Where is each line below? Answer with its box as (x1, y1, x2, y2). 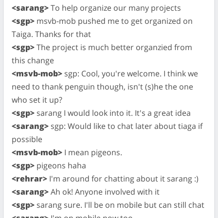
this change (12, 54, 54, 66)
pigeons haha (35, 160, 86, 171)
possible (12, 133, 42, 145)
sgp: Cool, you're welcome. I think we (62, 68, 198, 79)
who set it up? (12, 94, 62, 105)
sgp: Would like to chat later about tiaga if (49, 120, 202, 131)
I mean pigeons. (62, 146, 122, 158)
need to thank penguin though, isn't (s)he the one (12, 81, 193, 92)
